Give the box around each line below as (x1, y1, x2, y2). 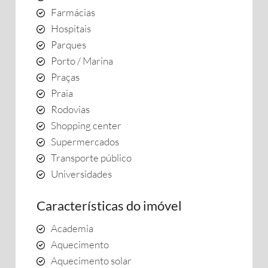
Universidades (51, 167, 112, 180)
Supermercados (51, 135, 119, 148)
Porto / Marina (51, 54, 113, 67)
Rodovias (51, 103, 90, 115)
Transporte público (51, 151, 132, 164)
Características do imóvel (36, 197, 182, 214)
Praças (51, 71, 80, 83)
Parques (51, 38, 86, 51)
